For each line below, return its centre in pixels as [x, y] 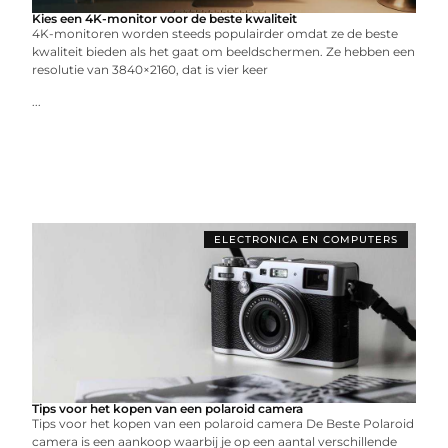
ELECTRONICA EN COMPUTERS [305, 239]
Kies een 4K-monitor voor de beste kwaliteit [165, 18]
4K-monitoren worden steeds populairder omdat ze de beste [215, 33]
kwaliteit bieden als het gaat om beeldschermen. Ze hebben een [224, 51]
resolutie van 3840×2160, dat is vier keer [150, 69]
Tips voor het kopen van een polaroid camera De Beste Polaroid [223, 423]
